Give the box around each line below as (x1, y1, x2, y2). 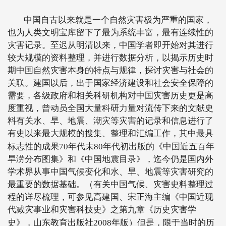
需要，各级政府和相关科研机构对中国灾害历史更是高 (8, 91, 213, 100)
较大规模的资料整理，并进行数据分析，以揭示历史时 (8, 53, 213, 63)
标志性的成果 (8, 142, 59, 151)
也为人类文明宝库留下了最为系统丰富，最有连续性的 (8, 28, 213, 37)
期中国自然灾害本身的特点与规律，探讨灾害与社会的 (8, 66, 213, 75)
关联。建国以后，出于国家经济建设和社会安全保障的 (8, 78, 213, 88)
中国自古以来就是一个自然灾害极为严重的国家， (24, 15, 212, 25)
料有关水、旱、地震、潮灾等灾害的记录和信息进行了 (8, 116, 213, 126)
